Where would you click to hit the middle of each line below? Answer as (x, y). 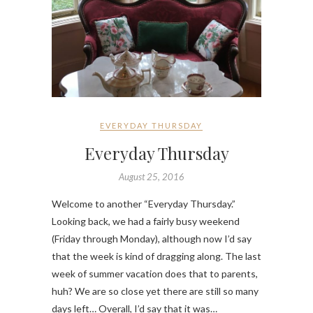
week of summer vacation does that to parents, (155, 273)
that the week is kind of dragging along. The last (156, 256)
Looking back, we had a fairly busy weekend (146, 221)
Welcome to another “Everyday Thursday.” (144, 203)
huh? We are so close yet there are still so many (155, 291)
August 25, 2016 (151, 176)
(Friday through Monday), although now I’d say (152, 238)
